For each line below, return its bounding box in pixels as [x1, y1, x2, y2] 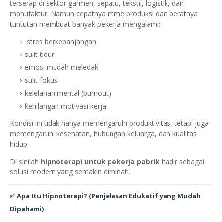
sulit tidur [25, 50, 54, 59]
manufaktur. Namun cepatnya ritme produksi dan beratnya [10, 9, 198, 19]
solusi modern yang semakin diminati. [10, 167, 130, 177]
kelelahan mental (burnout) [25, 88, 111, 98]
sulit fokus [25, 75, 57, 85]
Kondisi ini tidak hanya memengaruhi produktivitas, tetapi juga [10, 118, 209, 128]
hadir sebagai [160, 157, 204, 166]
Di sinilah [10, 157, 41, 166]
